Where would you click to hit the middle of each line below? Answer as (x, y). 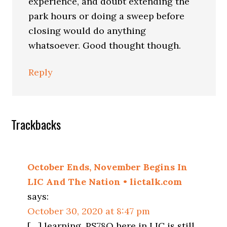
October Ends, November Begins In (108, 167)
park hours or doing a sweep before (107, 16)
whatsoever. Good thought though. (105, 45)
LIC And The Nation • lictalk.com (105, 181)
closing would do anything (87, 30)
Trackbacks (36, 124)
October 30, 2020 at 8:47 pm (89, 211)
